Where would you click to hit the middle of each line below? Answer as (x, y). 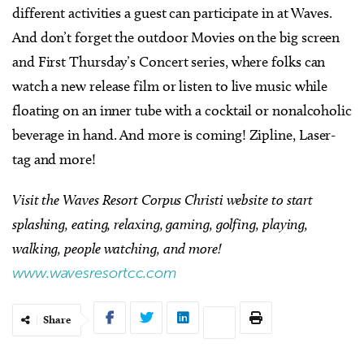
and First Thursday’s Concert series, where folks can (169, 61)
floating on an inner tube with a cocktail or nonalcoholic (182, 110)
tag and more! (56, 159)
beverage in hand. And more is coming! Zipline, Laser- (174, 134)
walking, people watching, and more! (119, 248)
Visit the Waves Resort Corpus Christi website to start (163, 199)
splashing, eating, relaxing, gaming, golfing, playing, (160, 223)
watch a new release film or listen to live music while (170, 86)
